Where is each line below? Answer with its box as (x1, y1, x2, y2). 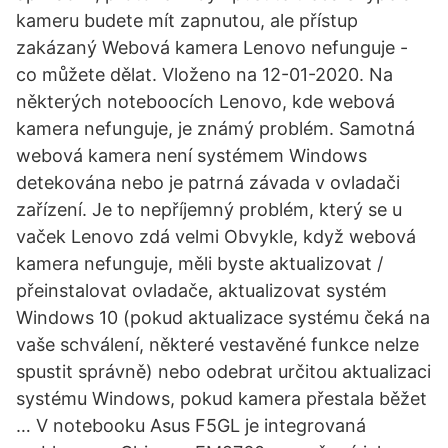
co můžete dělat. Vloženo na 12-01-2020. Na (16, 64, 393, 85)
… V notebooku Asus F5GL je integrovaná (16, 415, 366, 436)
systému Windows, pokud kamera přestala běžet (16, 388, 427, 409)
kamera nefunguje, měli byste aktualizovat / (16, 253, 383, 274)
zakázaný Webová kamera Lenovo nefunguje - (16, 37, 408, 58)
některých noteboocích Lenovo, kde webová (16, 91, 395, 112)
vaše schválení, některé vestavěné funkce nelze (16, 334, 419, 355)
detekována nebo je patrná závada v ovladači (16, 172, 400, 193)
